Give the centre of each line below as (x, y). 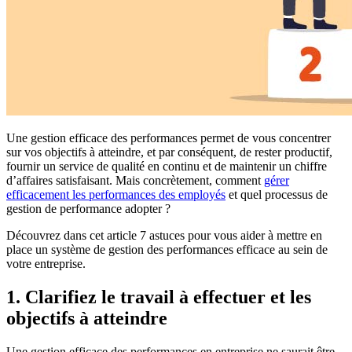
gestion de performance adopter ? (88, 209)
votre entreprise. (46, 264)
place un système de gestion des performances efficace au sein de (167, 250)
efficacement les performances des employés (116, 195)
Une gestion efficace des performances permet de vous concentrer (169, 138)
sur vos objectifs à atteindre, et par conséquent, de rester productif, (169, 152)
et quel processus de (277, 195)
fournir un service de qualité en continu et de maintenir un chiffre (167, 167)
